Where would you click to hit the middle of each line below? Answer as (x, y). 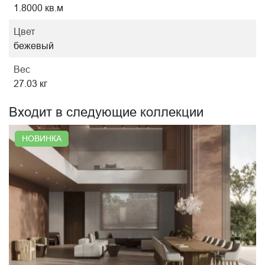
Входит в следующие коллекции (106, 112)
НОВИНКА (42, 138)
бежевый (34, 46)
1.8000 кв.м (38, 8)
